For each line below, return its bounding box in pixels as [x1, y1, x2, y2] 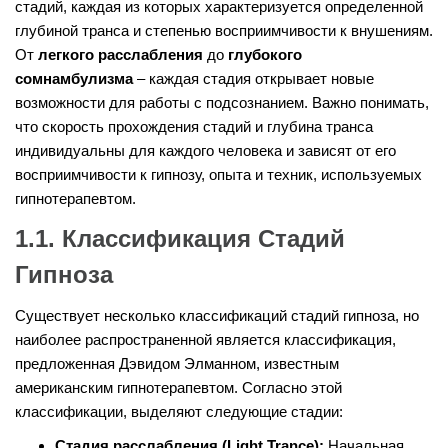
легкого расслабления [38, 46, 203, 64]
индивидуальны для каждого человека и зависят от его [15, 142, 396, 160]
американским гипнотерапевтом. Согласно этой [15, 379, 342, 397]
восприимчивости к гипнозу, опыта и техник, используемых [15, 166, 422, 184]
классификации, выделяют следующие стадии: [15, 403, 343, 421]
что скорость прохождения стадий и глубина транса [15, 118, 373, 136]
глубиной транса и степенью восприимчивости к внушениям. [15, 22, 433, 40]
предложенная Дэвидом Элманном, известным [15, 355, 339, 373]
